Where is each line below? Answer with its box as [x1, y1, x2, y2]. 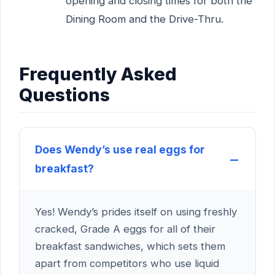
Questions [19, 83, 110, 106]
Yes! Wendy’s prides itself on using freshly [35, 205, 237, 218]
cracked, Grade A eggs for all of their [35, 222, 215, 235]
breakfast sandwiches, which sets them [35, 239, 225, 252]
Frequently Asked [19, 63, 177, 85]
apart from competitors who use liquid [35, 257, 219, 269]
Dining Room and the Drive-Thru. [65, 12, 223, 25]
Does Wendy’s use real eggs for [35, 142, 205, 156]
